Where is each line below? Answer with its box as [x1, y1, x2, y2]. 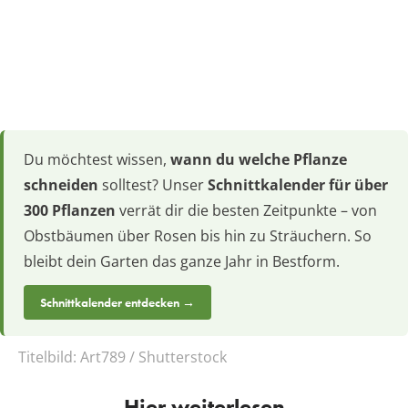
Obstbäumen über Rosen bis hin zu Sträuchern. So [24, 225, 372, 246]
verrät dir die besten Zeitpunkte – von [116, 199, 377, 220]
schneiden [24, 174, 98, 195]
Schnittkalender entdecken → [40, 293, 195, 311]
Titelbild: [18, 346, 80, 367]
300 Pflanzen [24, 199, 116, 220]
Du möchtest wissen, [24, 148, 170, 169]
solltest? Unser [98, 174, 208, 195]
